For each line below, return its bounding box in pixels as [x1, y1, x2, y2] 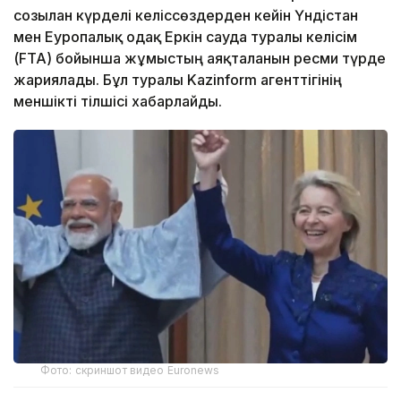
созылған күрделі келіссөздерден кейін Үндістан [13, 6, 358, 25]
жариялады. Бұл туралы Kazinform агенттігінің [13, 71, 342, 90]
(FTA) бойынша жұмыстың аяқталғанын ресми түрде [13, 49, 386, 68]
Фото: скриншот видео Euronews [40, 363, 220, 378]
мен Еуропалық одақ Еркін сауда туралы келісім [13, 28, 357, 47]
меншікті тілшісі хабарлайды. [13, 92, 222, 111]
